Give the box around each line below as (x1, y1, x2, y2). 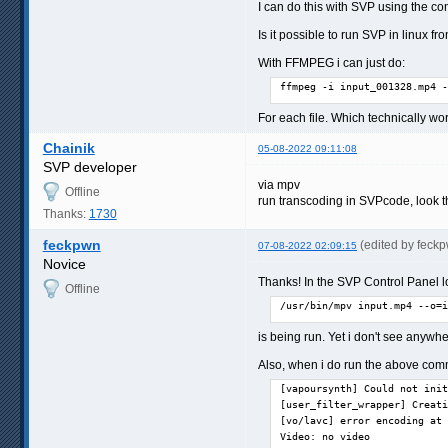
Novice (42, 256, 86, 273)
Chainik (42, 140, 95, 157)
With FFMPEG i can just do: (258, 55, 405, 70)
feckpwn (42, 237, 101, 254)
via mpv (258, 178, 300, 193)
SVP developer (42, 159, 137, 176)
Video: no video (280, 431, 370, 443)
